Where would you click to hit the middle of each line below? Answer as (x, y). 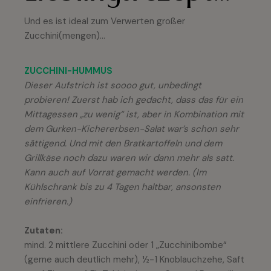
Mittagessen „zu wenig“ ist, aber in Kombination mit (134, 114)
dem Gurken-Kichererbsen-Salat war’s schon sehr (132, 129)
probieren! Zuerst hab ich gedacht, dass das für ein (134, 100)
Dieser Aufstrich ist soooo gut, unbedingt (113, 85)
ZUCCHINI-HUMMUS (68, 70)
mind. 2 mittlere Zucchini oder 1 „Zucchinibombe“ (126, 245)
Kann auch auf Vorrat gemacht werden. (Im (115, 172)
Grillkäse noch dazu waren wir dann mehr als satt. (129, 158)
